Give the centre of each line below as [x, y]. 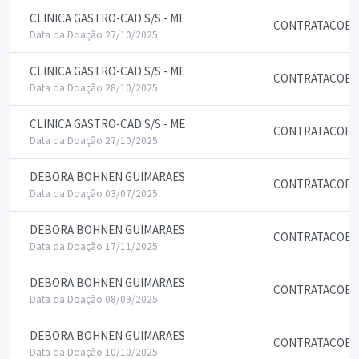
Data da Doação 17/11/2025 [94, 246]
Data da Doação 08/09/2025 [94, 299]
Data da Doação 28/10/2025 [94, 88]
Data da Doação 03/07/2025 [94, 194]
